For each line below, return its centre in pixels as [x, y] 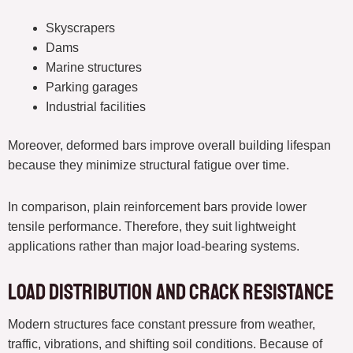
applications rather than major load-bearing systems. [154, 247]
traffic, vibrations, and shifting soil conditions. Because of [165, 344]
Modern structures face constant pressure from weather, [162, 325]
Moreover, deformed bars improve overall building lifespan [169, 146]
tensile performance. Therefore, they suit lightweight [152, 227]
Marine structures [94, 68]
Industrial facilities [96, 107]
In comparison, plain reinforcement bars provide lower [157, 207]
